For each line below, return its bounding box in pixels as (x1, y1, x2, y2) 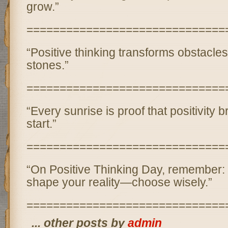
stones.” (26, 58, 69, 72)
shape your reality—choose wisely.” (26, 175, 212, 189)
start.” (26, 117, 56, 130)
